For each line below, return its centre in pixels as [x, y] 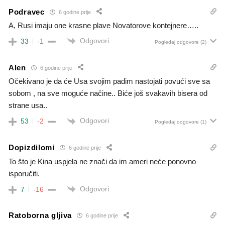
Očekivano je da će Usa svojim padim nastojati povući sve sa [109, 81]
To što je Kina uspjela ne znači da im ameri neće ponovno [102, 161]
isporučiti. [24, 173]
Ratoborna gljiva [40, 215]
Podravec [27, 12]
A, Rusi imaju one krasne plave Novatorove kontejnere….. [103, 26]
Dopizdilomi [32, 148]
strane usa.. [28, 105]
